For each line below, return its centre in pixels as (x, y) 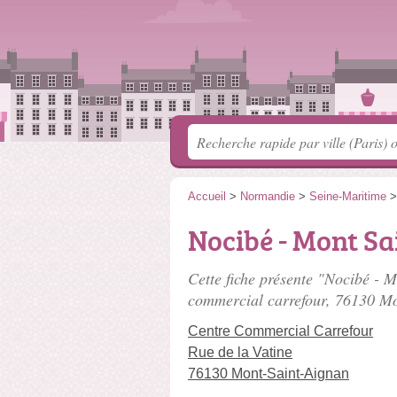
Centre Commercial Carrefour (280, 331)
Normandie (268, 196)
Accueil (207, 196)
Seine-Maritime (348, 196)
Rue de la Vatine (240, 352)
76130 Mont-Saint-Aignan (269, 374)
